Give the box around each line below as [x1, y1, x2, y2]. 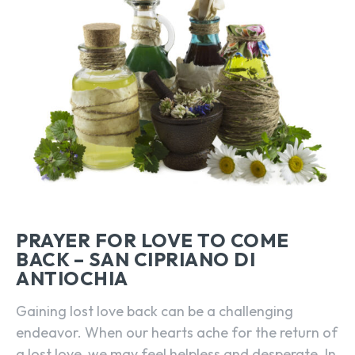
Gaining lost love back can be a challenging [16, 302, 293, 321]
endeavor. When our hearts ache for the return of [16, 323, 338, 342]
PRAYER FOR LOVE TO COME [16, 228, 289, 253]
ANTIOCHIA [16, 266, 128, 291]
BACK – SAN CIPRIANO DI [16, 247, 255, 272]
